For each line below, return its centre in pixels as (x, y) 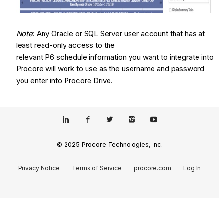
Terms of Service (97, 168)
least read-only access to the (65, 45)
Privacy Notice (39, 168)
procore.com (153, 168)
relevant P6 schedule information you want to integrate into (115, 57)
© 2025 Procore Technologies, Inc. (109, 144)
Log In (192, 168)
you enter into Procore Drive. (64, 81)
